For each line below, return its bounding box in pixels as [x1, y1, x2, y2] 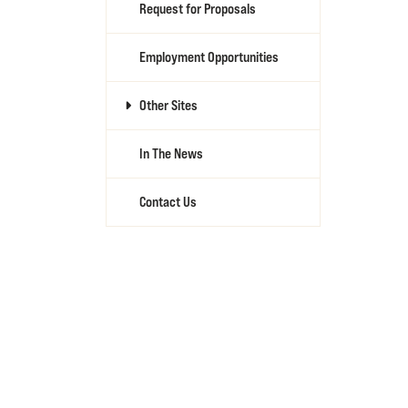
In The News [139, 145, 203, 162]
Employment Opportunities [139, 48, 279, 66]
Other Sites [139, 97, 198, 114]
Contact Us [139, 193, 197, 210]
